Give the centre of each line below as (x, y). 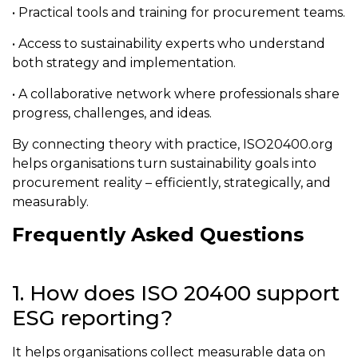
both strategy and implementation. (124, 63)
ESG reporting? (92, 318)
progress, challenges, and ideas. (112, 113)
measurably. (50, 202)
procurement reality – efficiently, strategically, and (171, 183)
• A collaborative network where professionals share (176, 94)
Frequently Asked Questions (158, 235)
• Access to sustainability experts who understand (169, 44)
